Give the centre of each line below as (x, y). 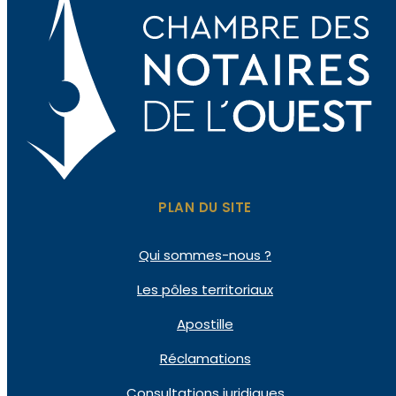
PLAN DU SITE (205, 207)
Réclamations (205, 358)
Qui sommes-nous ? (205, 255)
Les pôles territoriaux (205, 289)
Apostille (205, 324)
